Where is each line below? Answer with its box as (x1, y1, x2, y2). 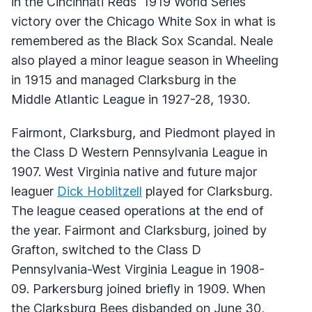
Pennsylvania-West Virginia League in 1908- (11, 261, 265, 276)
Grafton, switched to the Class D (11, 242, 201, 257)
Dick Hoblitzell (57, 183, 142, 198)
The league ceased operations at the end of (11, 203, 263, 218)
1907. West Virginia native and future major (11, 164, 257, 179)
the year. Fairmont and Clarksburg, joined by (11, 222, 267, 237)
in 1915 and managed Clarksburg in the (11, 72, 236, 87)
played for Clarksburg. (142, 183, 272, 198)
